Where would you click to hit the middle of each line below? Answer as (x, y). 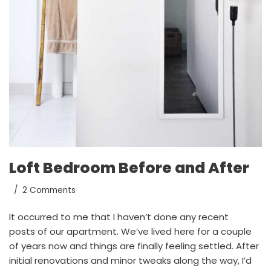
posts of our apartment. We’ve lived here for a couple (130, 232)
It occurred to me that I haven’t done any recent (119, 217)
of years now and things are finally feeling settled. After (134, 246)
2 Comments (49, 191)
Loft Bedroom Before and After (129, 168)
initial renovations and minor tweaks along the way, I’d (130, 261)
